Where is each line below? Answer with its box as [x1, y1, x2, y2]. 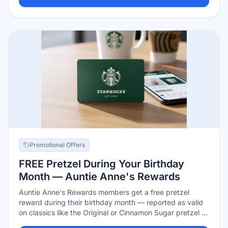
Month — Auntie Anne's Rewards [19, 170, 180, 183]
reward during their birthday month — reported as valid [19, 198, 203, 207]
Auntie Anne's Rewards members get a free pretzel [19, 188, 189, 196]
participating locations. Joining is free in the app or [19, 218, 187, 227]
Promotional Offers [30, 141, 85, 149]
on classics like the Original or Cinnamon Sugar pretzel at [19, 208, 208, 217]
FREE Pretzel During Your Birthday [19, 158, 184, 170]
